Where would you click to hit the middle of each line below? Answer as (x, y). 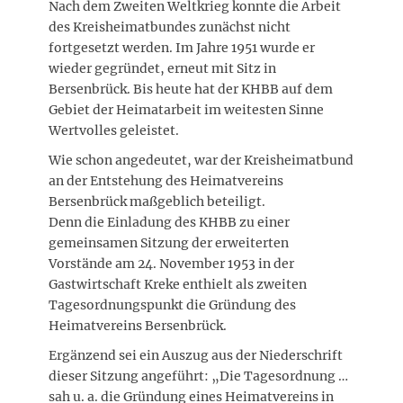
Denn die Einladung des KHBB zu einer (169, 223)
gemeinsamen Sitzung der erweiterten (169, 243)
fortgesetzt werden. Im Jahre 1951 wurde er (182, 48)
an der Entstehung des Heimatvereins (166, 181)
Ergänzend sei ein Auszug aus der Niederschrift (196, 356)
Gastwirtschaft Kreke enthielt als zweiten (178, 285)
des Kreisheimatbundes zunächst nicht (170, 27)
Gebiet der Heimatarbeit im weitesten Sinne (186, 110)
